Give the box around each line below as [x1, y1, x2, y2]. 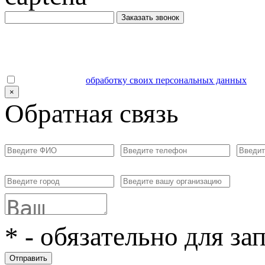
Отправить [9, 253, 47, 263]
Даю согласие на [17, 75, 86, 85]
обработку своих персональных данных [86, 75, 247, 85]
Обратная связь [5, 98, 179, 128]
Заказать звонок [121, 12, 179, 22]
